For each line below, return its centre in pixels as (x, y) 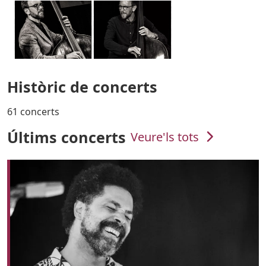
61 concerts (33, 111)
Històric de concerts (82, 86)
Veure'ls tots (166, 137)
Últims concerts (66, 137)
